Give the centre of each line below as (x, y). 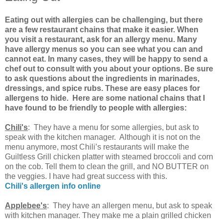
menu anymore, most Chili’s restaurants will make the (97, 147)
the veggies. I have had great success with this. (86, 176)
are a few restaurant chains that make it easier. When (102, 30)
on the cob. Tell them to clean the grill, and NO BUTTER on (107, 167)
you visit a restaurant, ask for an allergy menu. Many (101, 40)
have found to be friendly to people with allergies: (96, 108)
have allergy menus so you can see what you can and (104, 49)
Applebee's (26, 206)
